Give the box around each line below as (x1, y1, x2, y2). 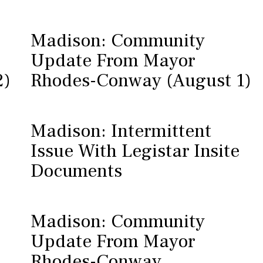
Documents (30, 159, 122, 183)
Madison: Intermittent (30, 119, 211, 143)
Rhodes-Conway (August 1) (30, 68, 251, 93)
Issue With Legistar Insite (30, 139, 240, 163)
